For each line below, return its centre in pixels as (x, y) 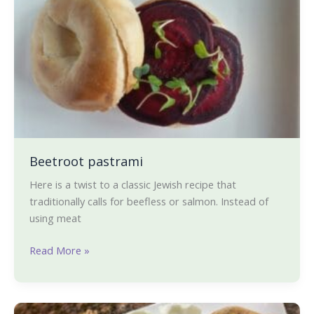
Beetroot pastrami (86, 162)
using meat (55, 218)
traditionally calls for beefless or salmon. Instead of (149, 202)
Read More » (59, 251)
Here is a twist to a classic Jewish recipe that (132, 185)
